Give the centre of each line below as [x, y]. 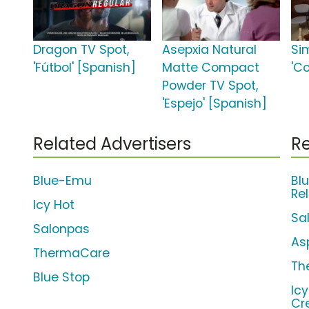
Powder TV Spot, [210, 86]
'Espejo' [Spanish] [215, 104]
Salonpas [61, 229]
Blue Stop [61, 278]
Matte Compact [211, 68]
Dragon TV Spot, [81, 50]
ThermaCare [71, 253]
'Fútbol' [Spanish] [84, 68]
